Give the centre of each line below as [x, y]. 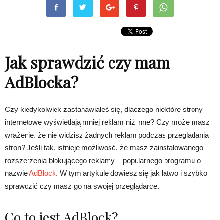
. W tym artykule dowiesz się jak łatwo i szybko [132, 173]
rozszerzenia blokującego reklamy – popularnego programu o [103, 160]
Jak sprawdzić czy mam [87, 62]
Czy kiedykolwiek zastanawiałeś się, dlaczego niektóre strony [104, 109]
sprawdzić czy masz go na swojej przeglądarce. [82, 186]
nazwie [17, 173]
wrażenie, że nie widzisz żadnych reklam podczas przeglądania [107, 135]
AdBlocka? [41, 82]
